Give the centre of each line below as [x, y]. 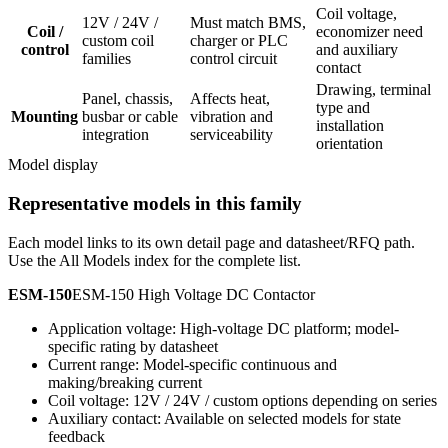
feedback [76, 436]
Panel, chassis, [127, 99]
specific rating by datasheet [133, 346]
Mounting [44, 117]
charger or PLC [239, 41]
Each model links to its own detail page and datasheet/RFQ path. [211, 242]
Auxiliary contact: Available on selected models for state [224, 418]
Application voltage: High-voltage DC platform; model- [223, 328]
